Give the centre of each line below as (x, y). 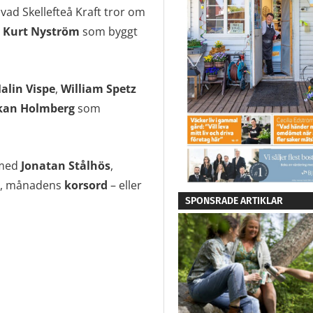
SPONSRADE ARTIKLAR (234, 201)
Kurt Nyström (41, 32)
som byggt (108, 32)
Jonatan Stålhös (65, 166)
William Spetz (98, 89)
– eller (126, 185)
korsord (86, 185)
